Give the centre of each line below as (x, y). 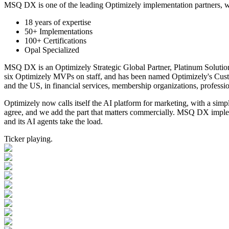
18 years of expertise (58, 22)
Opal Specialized (52, 50)
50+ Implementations (59, 31)
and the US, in (28, 85)
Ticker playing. (28, 139)
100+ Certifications (55, 40)
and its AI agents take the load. (53, 121)
